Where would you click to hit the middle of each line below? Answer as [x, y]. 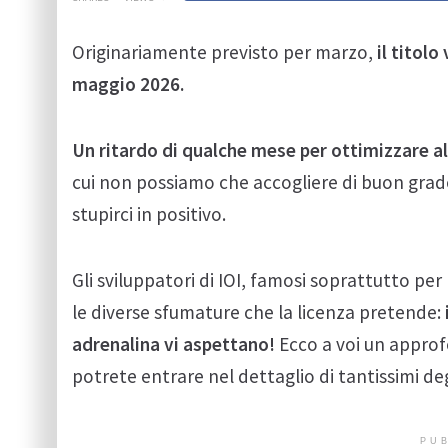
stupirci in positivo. [149, 213]
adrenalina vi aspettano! [173, 343]
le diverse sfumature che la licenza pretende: [258, 311]
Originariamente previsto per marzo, [224, 52]
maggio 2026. [128, 84]
